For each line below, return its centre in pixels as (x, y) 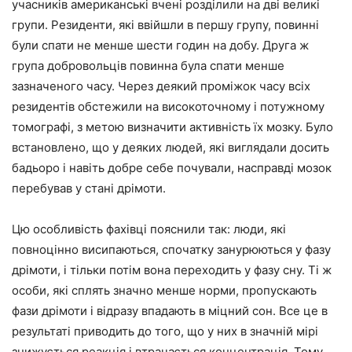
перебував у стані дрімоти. (89, 188)
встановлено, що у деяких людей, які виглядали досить (170, 147)
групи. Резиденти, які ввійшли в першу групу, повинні (165, 24)
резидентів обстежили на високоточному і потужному (168, 106)
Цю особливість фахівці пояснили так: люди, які (149, 229)
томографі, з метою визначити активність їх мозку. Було (172, 126)
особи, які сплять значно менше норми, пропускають (164, 290)
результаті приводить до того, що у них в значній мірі (165, 331)
